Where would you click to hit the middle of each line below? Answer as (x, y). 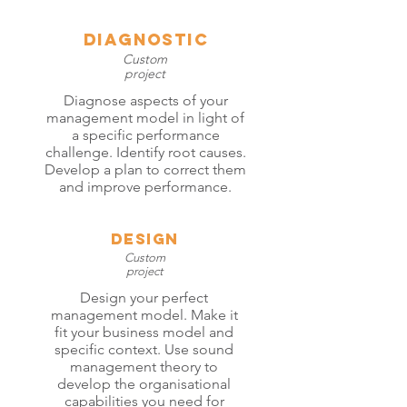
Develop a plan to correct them (145, 169)
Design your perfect (144, 298)
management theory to (144, 367)
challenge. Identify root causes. (145, 152)
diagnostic (146, 40)
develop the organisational (144, 384)
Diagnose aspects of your (145, 100)
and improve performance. (145, 187)
